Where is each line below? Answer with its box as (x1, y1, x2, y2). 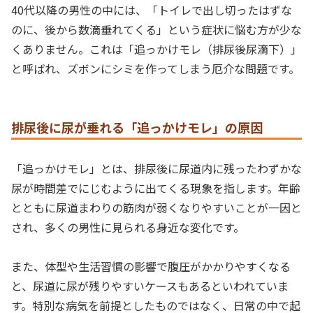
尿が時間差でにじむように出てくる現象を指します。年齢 (11, 179, 300, 196)
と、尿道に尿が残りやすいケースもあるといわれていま (11, 277, 289, 295)
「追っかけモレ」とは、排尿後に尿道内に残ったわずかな (11, 159, 302, 177)
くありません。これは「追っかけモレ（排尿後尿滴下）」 (11, 41, 302, 58)
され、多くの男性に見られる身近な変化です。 (11, 218, 245, 235)
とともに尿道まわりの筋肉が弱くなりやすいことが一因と (11, 198, 302, 216)
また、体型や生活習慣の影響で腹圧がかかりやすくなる (11, 258, 291, 275)
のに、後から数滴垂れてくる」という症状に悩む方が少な (11, 21, 302, 38)
